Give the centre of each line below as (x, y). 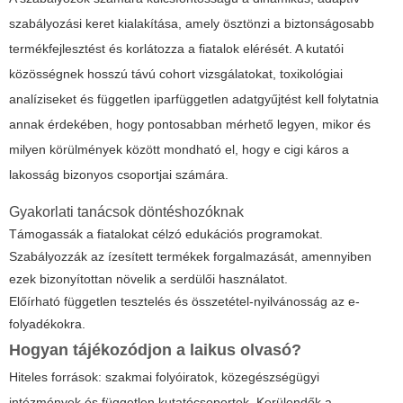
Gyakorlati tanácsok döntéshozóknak (126, 212)
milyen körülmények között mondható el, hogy (141, 150)
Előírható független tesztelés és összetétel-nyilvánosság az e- (184, 302)
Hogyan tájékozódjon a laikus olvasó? (155, 350)
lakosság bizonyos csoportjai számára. (119, 175)
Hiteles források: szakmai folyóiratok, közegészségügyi (164, 377)
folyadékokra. (47, 324)
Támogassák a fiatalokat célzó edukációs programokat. (166, 234)
